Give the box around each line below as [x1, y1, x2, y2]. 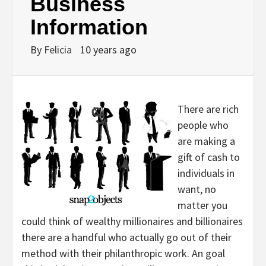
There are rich [178, 102, 239, 116]
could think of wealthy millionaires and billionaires [21, 214, 243, 228]
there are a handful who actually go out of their [21, 230, 232, 244]
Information [30, 15, 148, 39]
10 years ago [80, 43, 137, 56]
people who [178, 118, 229, 132]
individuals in [178, 166, 235, 180]
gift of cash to [178, 150, 240, 164]
